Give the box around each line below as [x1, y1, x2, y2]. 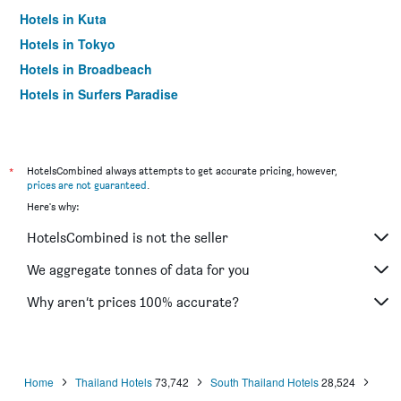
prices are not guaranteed [27, 178, 147, 192]
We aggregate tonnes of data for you [27, 260, 250, 278]
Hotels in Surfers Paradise [20, 85, 178, 103]
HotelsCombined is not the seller [27, 228, 228, 246]
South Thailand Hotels [210, 374, 319, 389]
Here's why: [27, 200, 79, 213]
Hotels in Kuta [20, 10, 107, 28]
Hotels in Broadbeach [20, 60, 152, 78]
